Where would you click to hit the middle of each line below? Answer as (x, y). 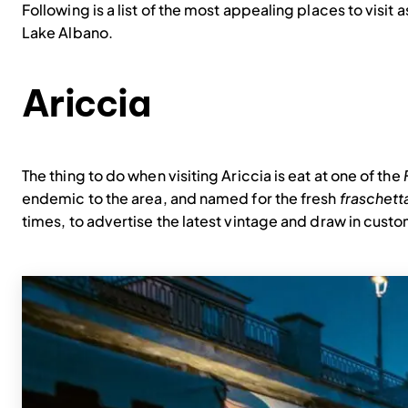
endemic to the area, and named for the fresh (181, 198)
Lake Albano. (67, 32)
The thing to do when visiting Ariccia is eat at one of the (213, 175)
